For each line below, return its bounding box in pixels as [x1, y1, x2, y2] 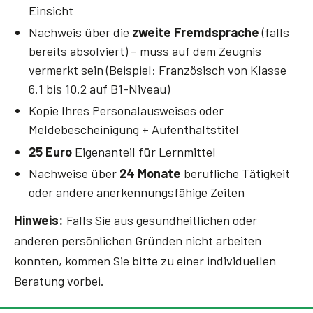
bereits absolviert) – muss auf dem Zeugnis [28, 43, 261, 59]
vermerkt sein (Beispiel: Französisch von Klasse [28, 62, 286, 78]
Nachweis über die [28, 24, 132, 40]
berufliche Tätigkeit [180, 166, 290, 182]
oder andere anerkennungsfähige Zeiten [28, 184, 245, 201]
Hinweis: [14, 212, 64, 228]
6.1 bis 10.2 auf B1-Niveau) [28, 81, 170, 96]
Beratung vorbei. [14, 272, 104, 289]
